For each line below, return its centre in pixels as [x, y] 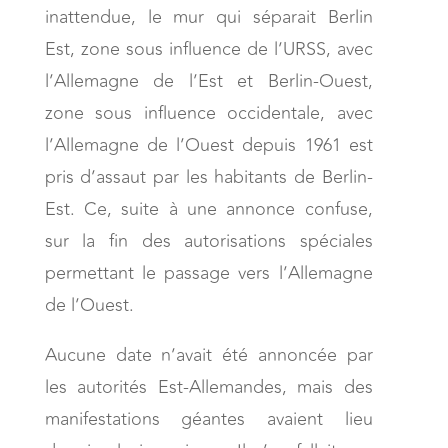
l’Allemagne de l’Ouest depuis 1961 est [208, 144]
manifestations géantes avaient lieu [208, 418]
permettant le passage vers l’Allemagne [208, 272]
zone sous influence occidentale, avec [208, 112]
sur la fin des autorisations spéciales [208, 240]
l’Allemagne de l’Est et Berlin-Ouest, [208, 80]
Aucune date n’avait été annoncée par [208, 354]
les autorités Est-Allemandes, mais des [208, 386]
